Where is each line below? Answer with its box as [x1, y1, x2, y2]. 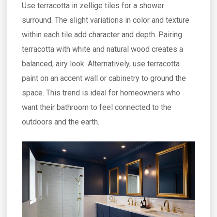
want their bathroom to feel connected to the [22, 103, 171, 112]
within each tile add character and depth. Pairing [22, 30, 182, 40]
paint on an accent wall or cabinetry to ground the [22, 74, 186, 83]
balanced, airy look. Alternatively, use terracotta [22, 59, 180, 69]
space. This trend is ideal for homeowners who [22, 88, 180, 98]
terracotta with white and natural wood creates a [22, 45, 183, 54]
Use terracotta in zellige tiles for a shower [22, 1, 164, 11]
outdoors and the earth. [22, 117, 99, 127]
